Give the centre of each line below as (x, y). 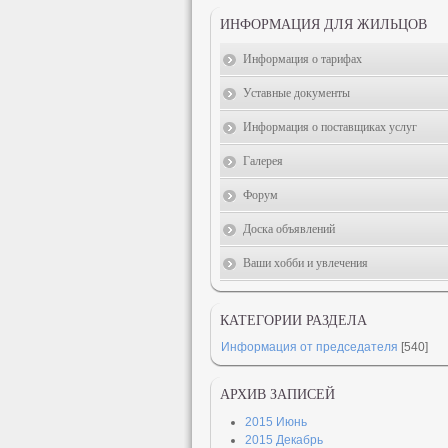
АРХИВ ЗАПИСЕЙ (277, 394)
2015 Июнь (276, 422)
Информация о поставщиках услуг (330, 127)
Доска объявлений (289, 229)
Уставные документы (296, 93)
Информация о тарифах (302, 59)
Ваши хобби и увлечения (305, 263)
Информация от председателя (309, 347)
